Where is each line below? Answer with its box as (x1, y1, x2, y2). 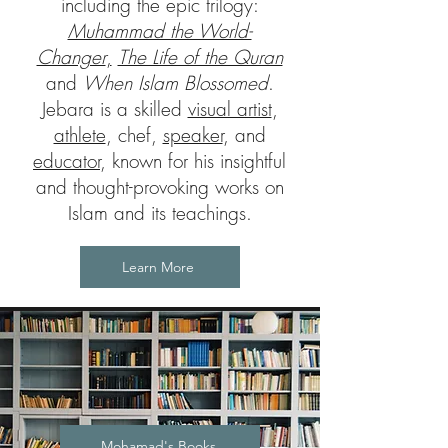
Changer (36, 44, 106, 70)
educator (33, 148, 100, 174)
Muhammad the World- (67, 18, 252, 44)
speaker (162, 122, 223, 148)
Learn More (122, 258, 194, 276)
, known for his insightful (100, 148, 286, 174)
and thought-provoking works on (35, 174, 284, 200)
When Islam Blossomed (82, 70, 268, 96)
